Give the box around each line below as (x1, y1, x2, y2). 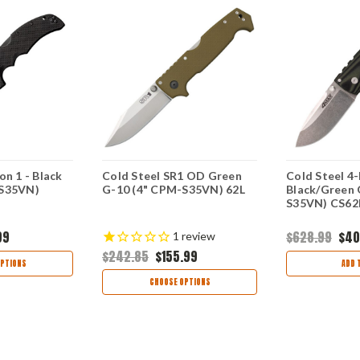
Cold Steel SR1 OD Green (102, 169, 242, 183)
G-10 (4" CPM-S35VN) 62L (102, 182, 245, 197)
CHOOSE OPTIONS (149, 276, 211, 288)
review (179, 229, 215, 243)
